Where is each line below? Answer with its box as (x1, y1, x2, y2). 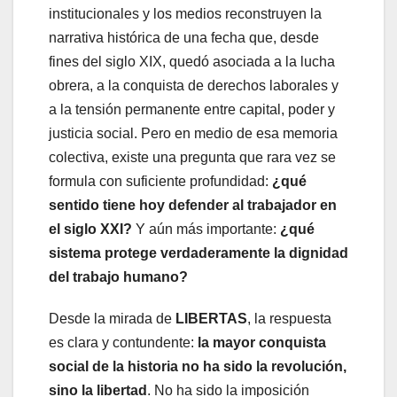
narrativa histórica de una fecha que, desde (49, 29, 319, 45)
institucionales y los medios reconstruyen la (49, 5, 322, 21)
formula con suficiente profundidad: (49, 173, 272, 189)
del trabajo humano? (49, 269, 188, 284)
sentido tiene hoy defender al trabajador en (49, 197, 337, 213)
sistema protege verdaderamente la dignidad (49, 245, 348, 261)
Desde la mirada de (49, 310, 175, 326)
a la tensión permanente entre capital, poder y (49, 101, 335, 117)
